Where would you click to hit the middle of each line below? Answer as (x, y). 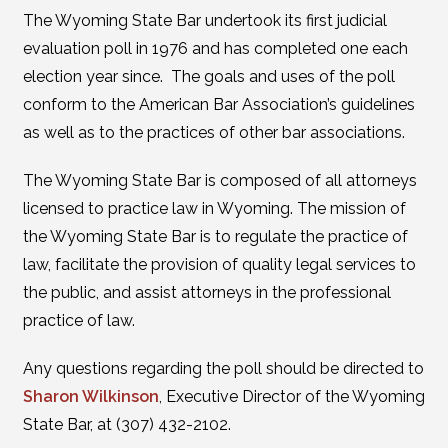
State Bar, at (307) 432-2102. (126, 424)
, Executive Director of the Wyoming (291, 396)
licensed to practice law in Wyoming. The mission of (214, 208)
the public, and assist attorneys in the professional (206, 292)
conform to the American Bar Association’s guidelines (218, 104)
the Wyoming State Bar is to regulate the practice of (215, 236)
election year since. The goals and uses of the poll (208, 76)
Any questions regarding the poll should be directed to (223, 368)
